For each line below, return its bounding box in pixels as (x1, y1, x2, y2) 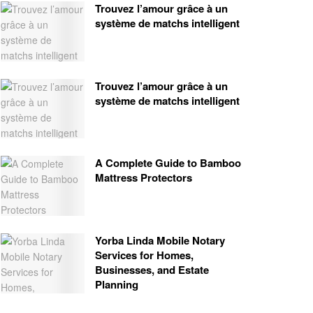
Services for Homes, (95, 247, 194, 263)
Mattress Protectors (95, 170, 192, 186)
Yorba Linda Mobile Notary (95, 233, 225, 249)
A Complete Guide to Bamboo (95, 155, 241, 171)
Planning (95, 277, 138, 293)
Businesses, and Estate (95, 262, 209, 278)
